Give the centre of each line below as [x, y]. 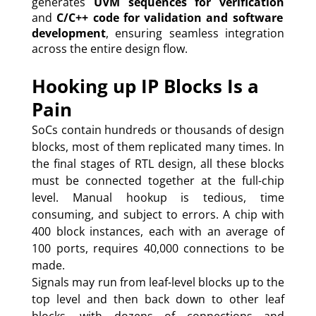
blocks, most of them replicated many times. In [158, 146]
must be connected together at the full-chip [158, 180]
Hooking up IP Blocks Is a [145, 86]
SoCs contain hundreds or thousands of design [158, 129]
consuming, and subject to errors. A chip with [158, 214]
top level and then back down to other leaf [158, 299]
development [69, 34]
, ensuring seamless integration [195, 34]
